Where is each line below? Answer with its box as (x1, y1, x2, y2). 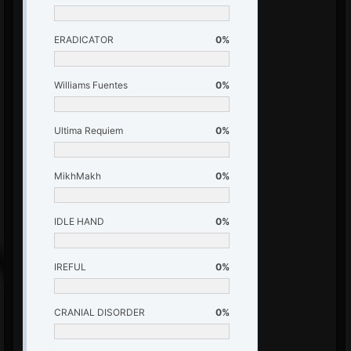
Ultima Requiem (54, 125, 123, 136)
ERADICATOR (54, 34, 114, 45)
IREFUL (54, 261, 86, 273)
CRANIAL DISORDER (54, 306, 145, 318)
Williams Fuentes (54, 79, 128, 91)
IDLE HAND (54, 215, 104, 227)
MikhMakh (54, 170, 101, 182)
